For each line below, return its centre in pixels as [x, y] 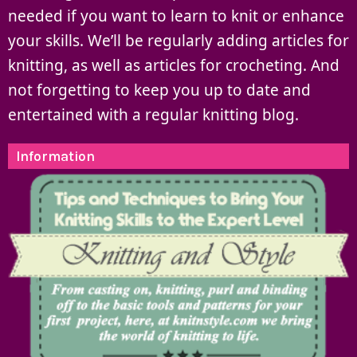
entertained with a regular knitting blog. [153, 114]
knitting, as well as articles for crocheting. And [174, 65]
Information [55, 156]
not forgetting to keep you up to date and [159, 90]
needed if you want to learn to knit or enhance [176, 16]
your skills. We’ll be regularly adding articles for [178, 40]
